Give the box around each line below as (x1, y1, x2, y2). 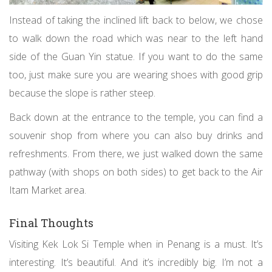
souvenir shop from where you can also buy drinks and (9, 129, 263, 143)
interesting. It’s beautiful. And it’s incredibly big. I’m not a (9, 256, 263, 270)
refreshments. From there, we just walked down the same (9, 147, 263, 161)
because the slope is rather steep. (9, 86, 155, 100)
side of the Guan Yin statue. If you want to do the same (9, 50, 263, 64)
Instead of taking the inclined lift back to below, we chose (9, 13, 263, 27)
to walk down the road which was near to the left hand (9, 32, 263, 46)
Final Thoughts (9, 216, 93, 231)
